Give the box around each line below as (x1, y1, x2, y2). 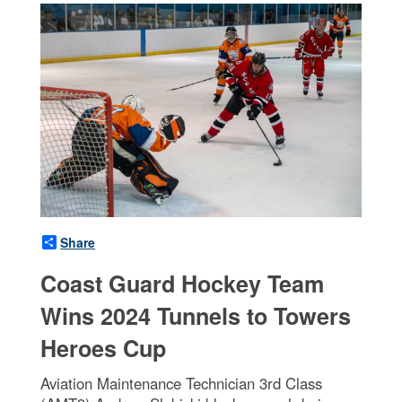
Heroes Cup (40, 332, 166, 365)
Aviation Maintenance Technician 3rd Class (40, 372, 322, 395)
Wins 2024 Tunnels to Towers (40, 300, 351, 333)
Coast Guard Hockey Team (40, 267, 324, 301)
